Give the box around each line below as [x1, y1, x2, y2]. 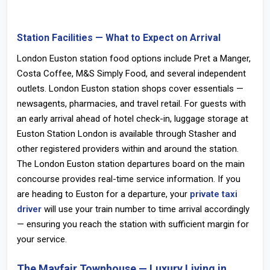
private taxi [190, 189, 237, 199]
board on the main [170, 159, 245, 169]
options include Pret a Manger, [129, 53, 251, 64]
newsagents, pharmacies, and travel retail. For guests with [17, 98, 246, 109]
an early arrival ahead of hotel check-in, [17, 113, 174, 124]
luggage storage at [174, 113, 248, 124]
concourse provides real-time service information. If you [17, 174, 240, 184]
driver [17, 204, 42, 215]
